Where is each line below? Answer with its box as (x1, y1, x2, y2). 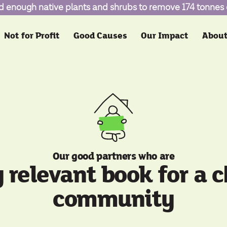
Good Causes (73, 31, 127, 41)
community (52, 186, 175, 213)
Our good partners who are (52, 150, 175, 163)
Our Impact (140, 31, 188, 41)
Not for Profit (4, 31, 60, 41)
